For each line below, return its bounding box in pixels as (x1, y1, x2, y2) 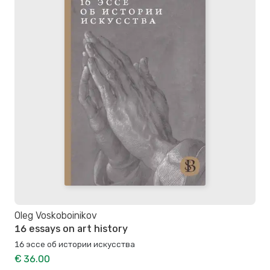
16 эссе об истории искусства (14, 239, 135, 249)
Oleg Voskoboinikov (14, 210, 97, 222)
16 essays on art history (14, 223, 128, 235)
